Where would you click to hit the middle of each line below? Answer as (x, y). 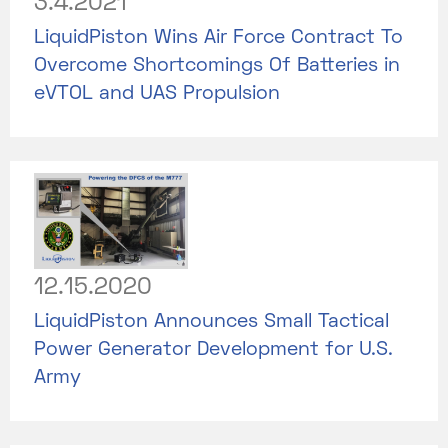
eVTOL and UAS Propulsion (157, 93)
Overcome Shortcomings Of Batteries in (217, 65)
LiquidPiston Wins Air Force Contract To (218, 37)
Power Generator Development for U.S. (213, 349)
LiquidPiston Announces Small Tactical (211, 321)
